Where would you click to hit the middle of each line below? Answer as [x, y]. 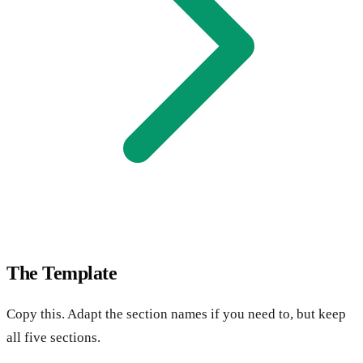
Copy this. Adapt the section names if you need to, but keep [176, 314]
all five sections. [53, 337]
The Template [62, 273]
